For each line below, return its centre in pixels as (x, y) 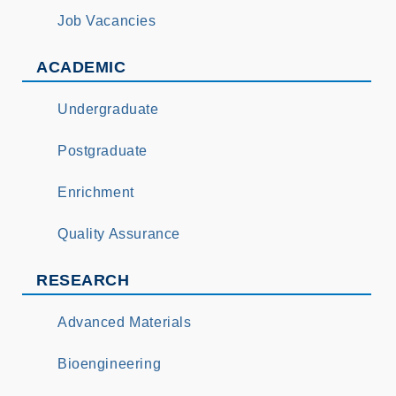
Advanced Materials (125, 322)
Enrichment (96, 192)
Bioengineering (110, 364)
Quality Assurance (119, 234)
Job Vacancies (107, 21)
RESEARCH (83, 280)
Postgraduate (103, 151)
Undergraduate (108, 109)
